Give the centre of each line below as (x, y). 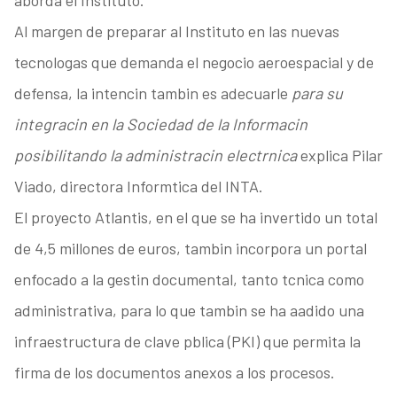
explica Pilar (339, 156)
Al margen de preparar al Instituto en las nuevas (176, 31)
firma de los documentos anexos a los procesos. (174, 373)
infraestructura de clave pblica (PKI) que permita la (187, 342)
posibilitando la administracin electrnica (155, 156)
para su (317, 93)
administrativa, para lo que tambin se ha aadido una (189, 311)
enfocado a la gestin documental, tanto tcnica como (189, 280)
